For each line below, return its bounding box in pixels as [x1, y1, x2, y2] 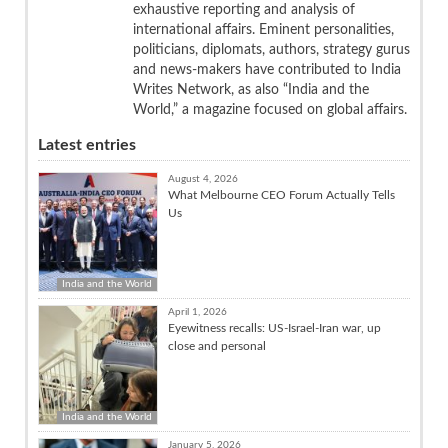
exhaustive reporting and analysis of [133, 2, 355, 17]
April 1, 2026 [168, 306, 227, 317]
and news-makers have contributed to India [133, 62, 401, 77]
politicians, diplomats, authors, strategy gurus [133, 42, 410, 57]
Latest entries [38, 136, 136, 153]
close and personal [168, 339, 266, 352]
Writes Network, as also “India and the [133, 82, 369, 97]
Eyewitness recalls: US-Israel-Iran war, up [168, 321, 381, 334]
